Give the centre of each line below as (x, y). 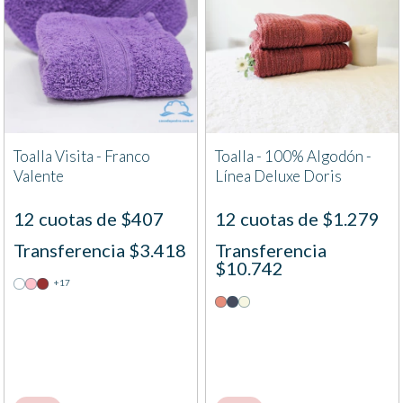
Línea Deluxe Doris (278, 176)
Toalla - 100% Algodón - (293, 157)
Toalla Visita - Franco (82, 157)
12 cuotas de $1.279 (297, 219)
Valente (39, 176)
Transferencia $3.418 (100, 251)
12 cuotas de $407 (89, 219)
